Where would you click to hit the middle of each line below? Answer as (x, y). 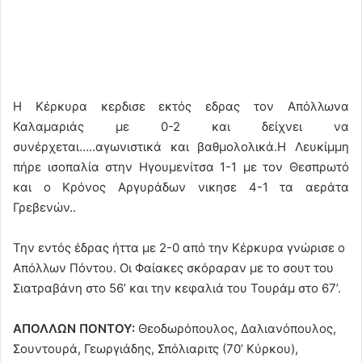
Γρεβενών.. (44, 207)
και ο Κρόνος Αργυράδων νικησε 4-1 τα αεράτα (181, 187)
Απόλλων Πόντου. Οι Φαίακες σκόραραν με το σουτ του (173, 267)
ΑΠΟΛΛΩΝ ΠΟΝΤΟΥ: (76, 328)
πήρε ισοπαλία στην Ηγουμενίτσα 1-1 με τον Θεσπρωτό (181, 166)
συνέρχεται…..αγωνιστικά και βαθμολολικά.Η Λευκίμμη (181, 146)
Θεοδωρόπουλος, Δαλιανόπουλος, (237, 328)
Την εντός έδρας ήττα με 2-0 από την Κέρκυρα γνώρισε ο (179, 247)
